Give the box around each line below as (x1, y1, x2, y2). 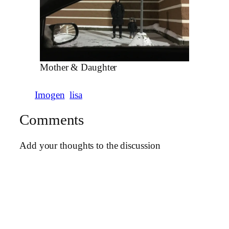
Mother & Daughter (40, 62, 117, 73)
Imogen (35, 89, 65, 100)
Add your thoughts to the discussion (19, 140, 161, 151)
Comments (19, 111, 84, 128)
